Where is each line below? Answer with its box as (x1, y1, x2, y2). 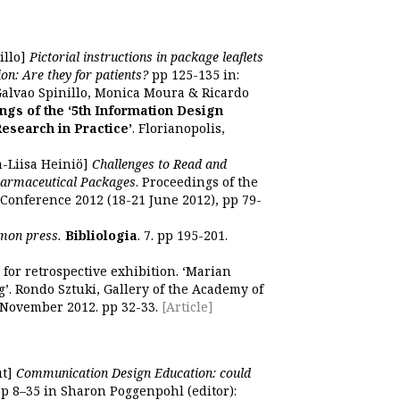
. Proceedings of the (136, 173, 258, 190)
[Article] (158, 298, 213, 315)
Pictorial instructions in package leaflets (29, 48, 263, 65)
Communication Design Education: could (16, 364, 251, 381)
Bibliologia (62, 227, 137, 244)
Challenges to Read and (92, 155, 227, 172)
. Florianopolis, (132, 120, 225, 137)
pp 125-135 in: (148, 66, 239, 83)
